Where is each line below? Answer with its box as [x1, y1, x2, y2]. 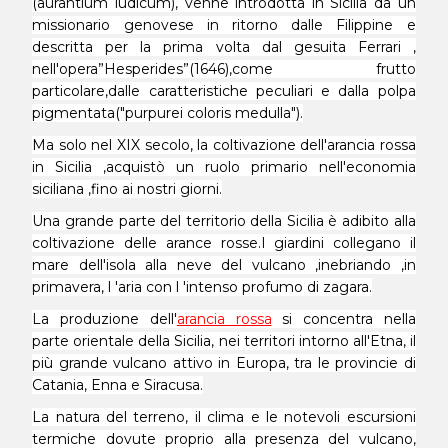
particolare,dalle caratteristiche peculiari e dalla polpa [32, 82, 416, 100]
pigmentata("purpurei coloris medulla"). [32, 104, 304, 122]
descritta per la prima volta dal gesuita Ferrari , [32, 38, 416, 56]
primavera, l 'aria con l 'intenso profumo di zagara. [32, 278, 373, 296]
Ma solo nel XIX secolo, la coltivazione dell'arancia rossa [32, 136, 416, 154]
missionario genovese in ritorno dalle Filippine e [32, 16, 416, 34]
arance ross [157, 234, 249, 252]
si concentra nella [282, 310, 416, 328]
